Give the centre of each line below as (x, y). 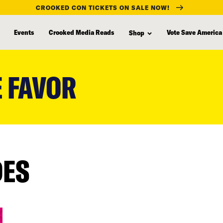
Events (24, 32)
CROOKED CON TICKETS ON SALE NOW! (103, 7)
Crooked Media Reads (81, 32)
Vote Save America (194, 32)
